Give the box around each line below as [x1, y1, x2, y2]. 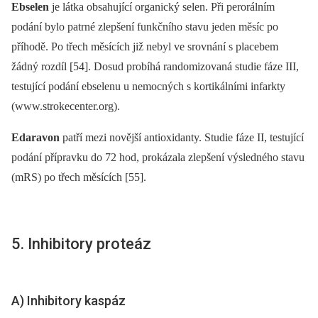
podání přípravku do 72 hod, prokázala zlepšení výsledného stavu [11, 151, 305, 164]
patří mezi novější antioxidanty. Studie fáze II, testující [60, 131, 304, 144]
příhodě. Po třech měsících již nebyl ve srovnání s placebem [11, 40, 278, 53]
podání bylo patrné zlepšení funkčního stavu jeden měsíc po [11, 21, 278, 33]
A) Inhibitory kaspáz [11, 293, 126, 309]
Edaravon [11, 131, 60, 144]
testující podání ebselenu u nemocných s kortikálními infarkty [11, 80, 285, 93]
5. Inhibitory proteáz [11, 235, 151, 253]
